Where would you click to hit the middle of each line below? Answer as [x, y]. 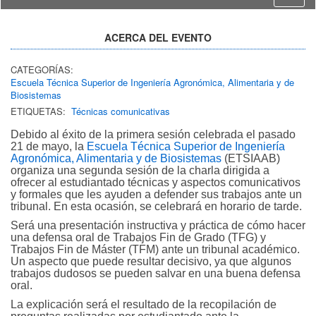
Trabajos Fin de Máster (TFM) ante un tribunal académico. [155, 249]
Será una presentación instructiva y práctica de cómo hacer [158, 225]
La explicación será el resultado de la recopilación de [144, 304]
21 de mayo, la [49, 146]
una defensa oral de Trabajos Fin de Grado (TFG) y [138, 237]
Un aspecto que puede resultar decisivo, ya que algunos [151, 261]
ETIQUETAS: [38, 111]
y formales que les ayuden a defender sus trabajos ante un [156, 194]
